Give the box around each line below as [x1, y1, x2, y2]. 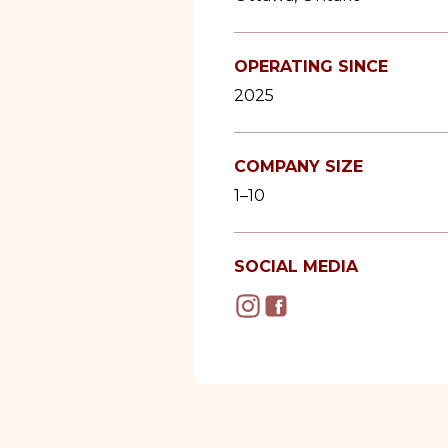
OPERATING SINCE [234, 52, 388, 72]
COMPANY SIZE [234, 152, 363, 172]
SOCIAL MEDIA [234, 252, 358, 272]
